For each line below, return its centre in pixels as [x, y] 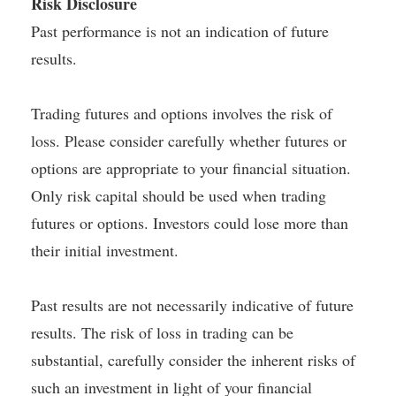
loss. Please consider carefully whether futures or [189, 141]
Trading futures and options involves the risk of [182, 114]
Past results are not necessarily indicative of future [192, 305]
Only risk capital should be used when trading [179, 196]
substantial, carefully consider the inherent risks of [193, 360]
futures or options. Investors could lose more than [190, 223]
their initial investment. [105, 251]
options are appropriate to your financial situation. [191, 168]
